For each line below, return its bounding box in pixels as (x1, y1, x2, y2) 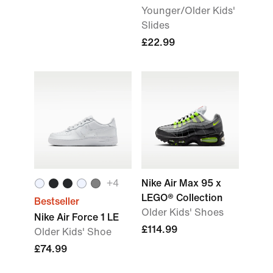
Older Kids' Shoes (141, 207, 224, 218)
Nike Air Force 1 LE (34, 212, 119, 222)
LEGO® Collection (141, 193, 222, 203)
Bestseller (34, 196, 79, 207)
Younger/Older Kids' (141, 5, 235, 16)
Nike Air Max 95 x (141, 178, 221, 188)
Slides (141, 20, 169, 30)
